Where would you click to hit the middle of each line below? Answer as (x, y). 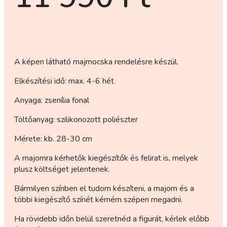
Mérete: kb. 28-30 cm (53, 139)
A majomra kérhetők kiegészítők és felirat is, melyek (106, 158)
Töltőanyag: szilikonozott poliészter (76, 120)
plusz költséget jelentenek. (62, 169)
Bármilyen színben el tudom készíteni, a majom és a (104, 188)
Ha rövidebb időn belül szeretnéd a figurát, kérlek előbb (112, 219)
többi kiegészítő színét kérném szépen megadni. (98, 200)
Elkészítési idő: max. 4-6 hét (64, 81)
